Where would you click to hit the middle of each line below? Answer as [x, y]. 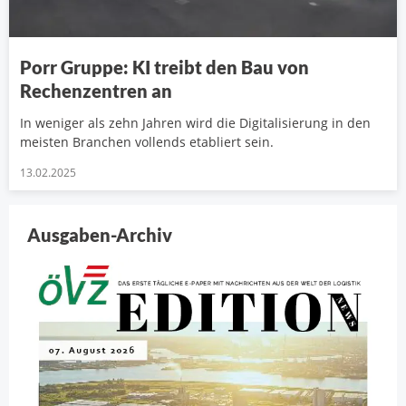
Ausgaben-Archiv [100, 235]
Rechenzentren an [96, 91]
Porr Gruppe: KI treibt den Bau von [164, 68]
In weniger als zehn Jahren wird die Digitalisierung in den [195, 123]
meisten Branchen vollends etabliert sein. [147, 142]
